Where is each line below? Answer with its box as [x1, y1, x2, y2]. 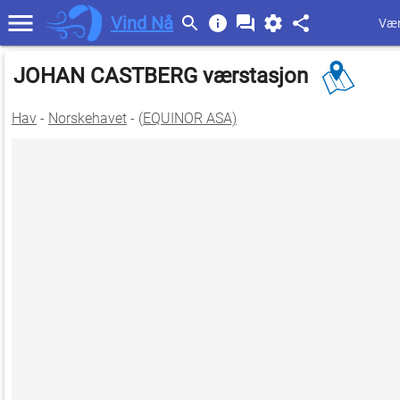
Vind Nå [111, 12, 173, 34]
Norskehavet [48, 110, 127, 127]
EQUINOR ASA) [143, 110, 237, 127]
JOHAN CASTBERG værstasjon [13, 63, 313, 89]
